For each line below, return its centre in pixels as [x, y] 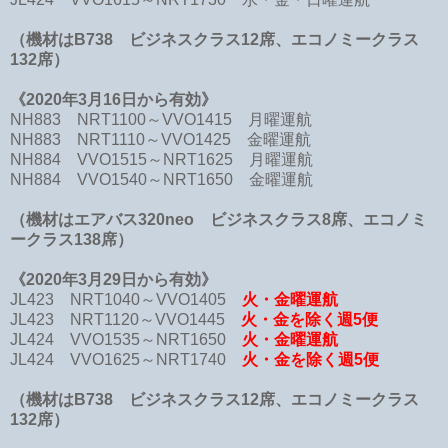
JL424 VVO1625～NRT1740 [126, 359]
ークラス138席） [71, 239]
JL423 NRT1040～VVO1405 [126, 299]
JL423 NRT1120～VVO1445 [125, 319]
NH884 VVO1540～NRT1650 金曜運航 [161, 179]
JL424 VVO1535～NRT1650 [126, 339]
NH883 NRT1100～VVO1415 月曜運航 [161, 119]
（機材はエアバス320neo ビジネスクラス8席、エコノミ [218, 219]
